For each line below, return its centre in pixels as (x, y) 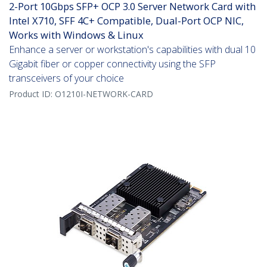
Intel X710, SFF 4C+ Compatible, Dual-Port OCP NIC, (126, 21)
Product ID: (32, 94)
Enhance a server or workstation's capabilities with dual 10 (132, 50)
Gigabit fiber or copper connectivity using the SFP (112, 64)
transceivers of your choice (66, 78)
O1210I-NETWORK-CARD (104, 94)
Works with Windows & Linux (76, 35)
